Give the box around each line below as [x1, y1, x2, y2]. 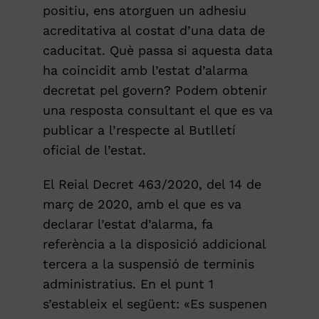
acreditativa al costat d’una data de [42, 23, 265, 38]
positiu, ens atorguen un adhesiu [42, 3, 246, 19]
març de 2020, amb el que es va [42, 197, 241, 212]
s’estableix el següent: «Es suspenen [42, 296, 267, 312]
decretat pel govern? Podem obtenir [42, 83, 267, 98]
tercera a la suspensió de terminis [42, 256, 254, 272]
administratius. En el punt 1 [42, 276, 214, 292]
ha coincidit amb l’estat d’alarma [42, 63, 248, 78]
